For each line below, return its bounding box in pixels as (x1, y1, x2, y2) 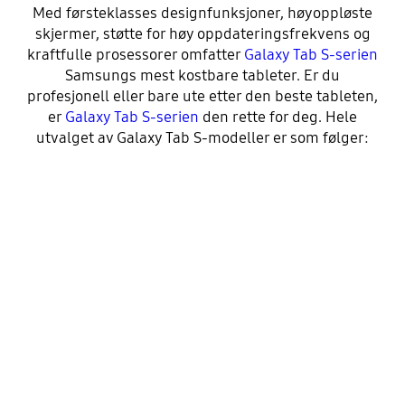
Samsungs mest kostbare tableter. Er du (65, 66, 340, 86)
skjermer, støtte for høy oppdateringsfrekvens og (34, 24, 371, 44)
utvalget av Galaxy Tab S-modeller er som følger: (36, 128, 369, 148)
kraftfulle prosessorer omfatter (27, 45, 244, 65)
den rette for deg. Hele (199, 108, 357, 127)
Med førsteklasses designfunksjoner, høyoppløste (33, 4, 372, 24)
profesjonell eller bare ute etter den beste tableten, (27, 87, 378, 107)
